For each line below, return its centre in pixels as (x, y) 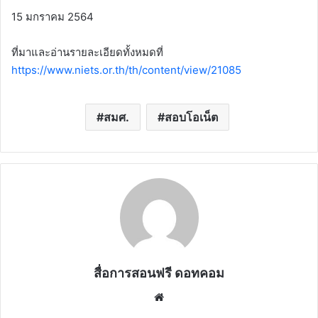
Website (187, 297)
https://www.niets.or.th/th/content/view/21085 (126, 70)
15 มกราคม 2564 (53, 17)
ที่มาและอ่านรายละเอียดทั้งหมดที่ (87, 53)
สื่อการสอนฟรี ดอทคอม (159, 273)
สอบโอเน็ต (191, 117)
